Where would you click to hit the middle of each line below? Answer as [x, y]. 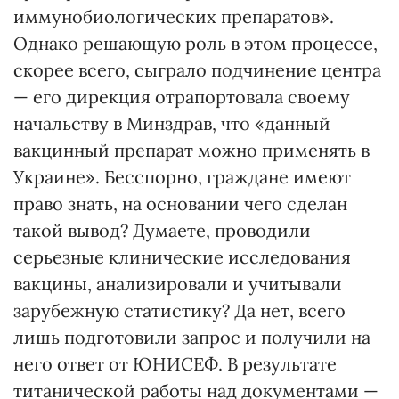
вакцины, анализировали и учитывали [178, 284]
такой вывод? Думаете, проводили [162, 230]
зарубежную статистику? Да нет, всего [179, 310]
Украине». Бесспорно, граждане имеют [182, 177]
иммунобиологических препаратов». [174, 16]
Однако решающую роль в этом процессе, [195, 43]
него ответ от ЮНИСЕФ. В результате [175, 364]
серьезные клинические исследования [182, 257]
